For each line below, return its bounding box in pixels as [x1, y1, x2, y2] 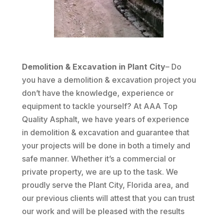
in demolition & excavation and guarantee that [21, 127, 189, 137]
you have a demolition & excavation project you [21, 75, 196, 85]
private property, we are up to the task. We [21, 167, 178, 177]
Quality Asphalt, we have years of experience [21, 114, 189, 124]
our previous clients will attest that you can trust [21, 193, 195, 203]
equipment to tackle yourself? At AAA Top [21, 101, 178, 111]
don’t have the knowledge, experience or [21, 88, 174, 98]
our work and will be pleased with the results [21, 206, 184, 216]
